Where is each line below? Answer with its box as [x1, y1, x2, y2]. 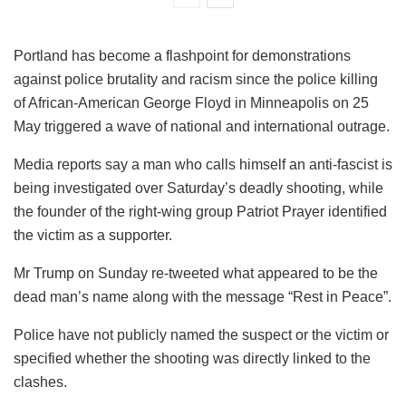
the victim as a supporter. [14, 227, 172, 244]
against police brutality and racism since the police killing [14, 72, 378, 88]
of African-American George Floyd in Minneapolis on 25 [14, 95, 369, 111]
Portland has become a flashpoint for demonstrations [14, 48, 351, 64]
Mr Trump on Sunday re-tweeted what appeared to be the [14, 266, 378, 282]
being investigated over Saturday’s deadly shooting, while [14, 180, 383, 197]
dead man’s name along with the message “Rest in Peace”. [14, 289, 391, 305]
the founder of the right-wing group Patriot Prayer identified [14, 204, 387, 220]
